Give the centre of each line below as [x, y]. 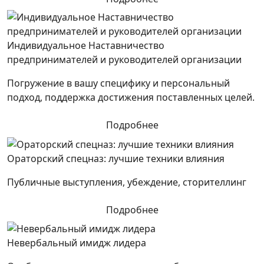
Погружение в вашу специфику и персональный [118, 83]
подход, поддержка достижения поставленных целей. [131, 97]
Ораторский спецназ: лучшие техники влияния [116, 158]
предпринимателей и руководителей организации [124, 59]
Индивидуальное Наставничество [86, 45]
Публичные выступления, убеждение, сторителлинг [127, 182]
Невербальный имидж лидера [77, 243]
